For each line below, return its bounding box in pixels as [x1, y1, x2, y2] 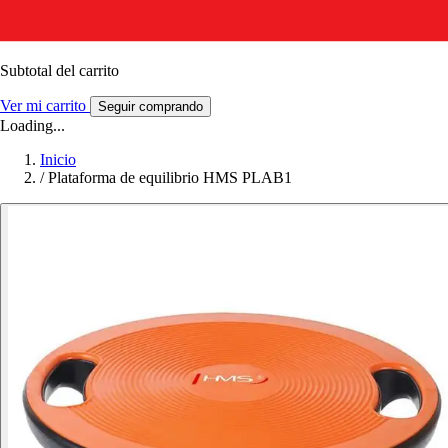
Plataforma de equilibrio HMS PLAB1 [48, 168, 292, 186]
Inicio [40, 150, 76, 168]
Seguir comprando [98, 98, 203, 114]
